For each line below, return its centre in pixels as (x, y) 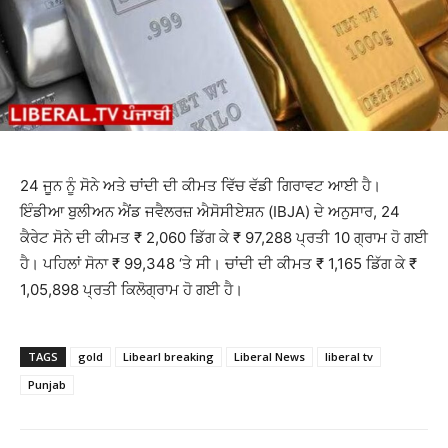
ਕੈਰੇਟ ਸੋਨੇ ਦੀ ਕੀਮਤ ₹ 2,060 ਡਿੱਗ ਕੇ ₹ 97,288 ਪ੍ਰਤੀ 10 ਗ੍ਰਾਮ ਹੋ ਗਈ (224, 238)
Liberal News (269, 357)
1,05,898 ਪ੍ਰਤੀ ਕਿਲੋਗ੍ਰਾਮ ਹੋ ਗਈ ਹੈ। (131, 290)
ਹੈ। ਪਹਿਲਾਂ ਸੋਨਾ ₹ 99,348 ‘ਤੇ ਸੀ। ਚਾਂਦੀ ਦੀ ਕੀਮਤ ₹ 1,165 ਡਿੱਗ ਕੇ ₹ (218, 264)
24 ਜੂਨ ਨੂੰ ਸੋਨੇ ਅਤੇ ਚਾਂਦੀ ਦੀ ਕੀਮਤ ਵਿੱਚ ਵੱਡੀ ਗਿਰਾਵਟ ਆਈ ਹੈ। (200, 186)
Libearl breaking (168, 357)
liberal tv (349, 357)
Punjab (47, 385)
